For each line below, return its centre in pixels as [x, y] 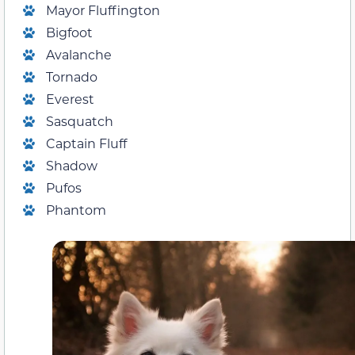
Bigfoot [69, 32]
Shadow [72, 165]
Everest [70, 98]
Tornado [72, 76]
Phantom [76, 209]
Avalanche [79, 54]
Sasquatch [80, 120]
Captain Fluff [86, 143]
